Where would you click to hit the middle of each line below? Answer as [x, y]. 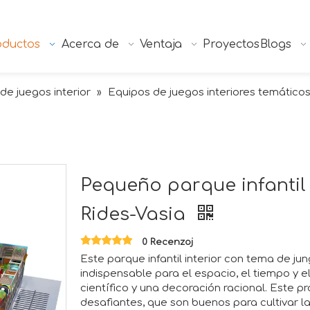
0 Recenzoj [167, 243]
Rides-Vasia [136, 215]
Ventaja [161, 44]
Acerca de [90, 44]
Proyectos [231, 44]
